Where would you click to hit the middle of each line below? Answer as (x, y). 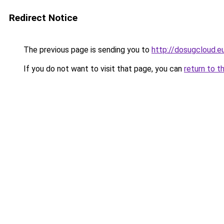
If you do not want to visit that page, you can (103, 69)
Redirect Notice (43, 18)
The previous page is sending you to (86, 50)
